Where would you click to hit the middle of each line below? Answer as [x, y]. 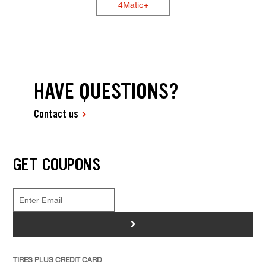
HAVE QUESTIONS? [107, 91]
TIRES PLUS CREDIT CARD [57, 259]
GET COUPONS [56, 164]
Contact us [56, 114]
